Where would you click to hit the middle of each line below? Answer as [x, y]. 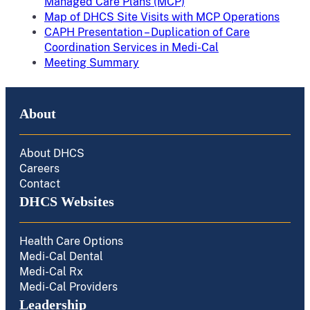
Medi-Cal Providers [69, 287]
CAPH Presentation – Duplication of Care [147, 32]
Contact [40, 184]
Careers [39, 168]
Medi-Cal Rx [51, 272]
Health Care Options [71, 241]
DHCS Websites [67, 201]
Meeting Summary [92, 63]
